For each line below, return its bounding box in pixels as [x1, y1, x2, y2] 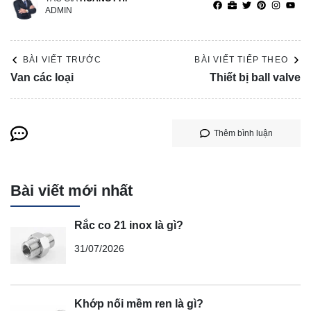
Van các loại [10, 72, 74, 84]
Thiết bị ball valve [210, 72, 301, 84]
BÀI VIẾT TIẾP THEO [194, 55, 288, 65]
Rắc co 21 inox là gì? [74, 219, 183, 231]
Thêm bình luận [214, 128, 273, 139]
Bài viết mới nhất [10, 182, 133, 200]
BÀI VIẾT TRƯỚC [23, 55, 101, 65]
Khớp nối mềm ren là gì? [74, 297, 203, 310]
